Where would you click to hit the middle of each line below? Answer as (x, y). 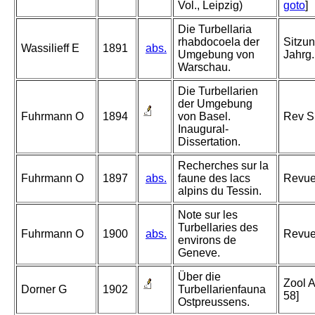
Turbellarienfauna (222, 290)
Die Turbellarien (218, 91)
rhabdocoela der (219, 42)
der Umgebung (215, 104)
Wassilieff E (50, 49)
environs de (207, 240)
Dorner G (44, 290)
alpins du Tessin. (220, 191)
